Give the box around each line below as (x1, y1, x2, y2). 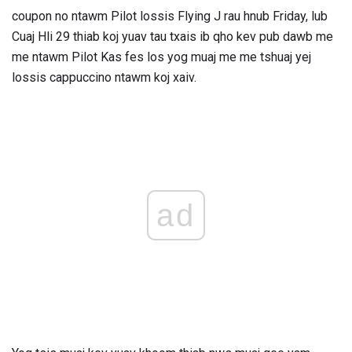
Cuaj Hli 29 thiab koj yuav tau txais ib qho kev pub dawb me (12, 28, 333, 44)
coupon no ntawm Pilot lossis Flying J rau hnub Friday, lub (12, 8, 328, 24)
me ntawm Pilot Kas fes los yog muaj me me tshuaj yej (12, 49, 311, 64)
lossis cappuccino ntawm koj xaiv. (12, 69, 196, 85)
